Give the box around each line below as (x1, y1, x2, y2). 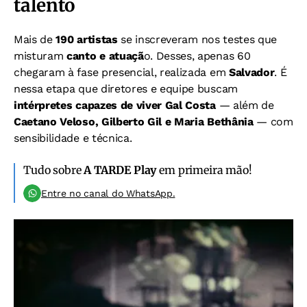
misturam (14, 49, 64, 62)
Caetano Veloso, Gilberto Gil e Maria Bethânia (14, 115, 254, 128)
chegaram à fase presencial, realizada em (14, 66, 229, 79)
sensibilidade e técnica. (14, 132, 132, 145)
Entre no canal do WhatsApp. (41, 188, 175, 199)
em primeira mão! (156, 163, 252, 177)
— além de (215, 99, 274, 112)
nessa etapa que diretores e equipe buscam (14, 82, 238, 95)
